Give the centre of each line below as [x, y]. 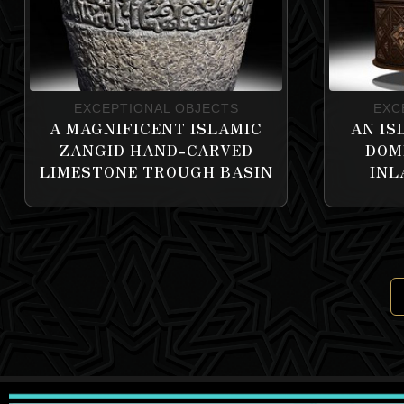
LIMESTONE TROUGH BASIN [156, 171]
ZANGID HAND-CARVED [156, 150]
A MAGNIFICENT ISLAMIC [156, 128]
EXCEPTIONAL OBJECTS [156, 108]
